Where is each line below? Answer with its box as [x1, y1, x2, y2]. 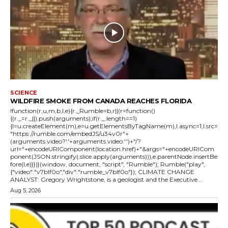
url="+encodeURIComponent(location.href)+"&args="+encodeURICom [10, 145, 214, 153]
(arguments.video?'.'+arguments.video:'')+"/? [10, 137, 141, 145]
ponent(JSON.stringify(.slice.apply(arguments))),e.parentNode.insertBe [10, 152, 217, 160]
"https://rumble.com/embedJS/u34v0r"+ [10, 129, 129, 137]
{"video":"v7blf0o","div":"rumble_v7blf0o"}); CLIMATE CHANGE [10, 167, 138, 176]
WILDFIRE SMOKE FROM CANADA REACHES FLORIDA [10, 96, 191, 105]
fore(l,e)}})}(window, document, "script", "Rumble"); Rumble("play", [10, 160, 160, 168]
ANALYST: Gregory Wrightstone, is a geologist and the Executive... [158, 175, 202, 183]
